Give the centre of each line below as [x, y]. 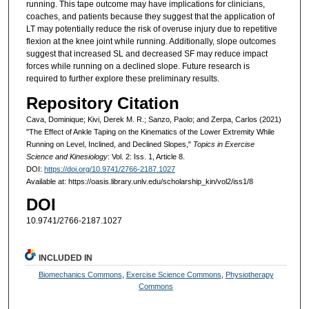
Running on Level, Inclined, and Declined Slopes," [109, 144]
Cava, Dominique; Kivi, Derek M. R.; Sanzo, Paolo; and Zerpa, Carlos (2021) [153, 119]
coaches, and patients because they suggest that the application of [150, 17]
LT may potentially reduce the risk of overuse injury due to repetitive [151, 29]
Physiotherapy [249, 274]
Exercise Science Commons [173, 274]
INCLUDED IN [66, 258]
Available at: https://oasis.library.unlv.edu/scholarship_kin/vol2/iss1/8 [139, 181]
